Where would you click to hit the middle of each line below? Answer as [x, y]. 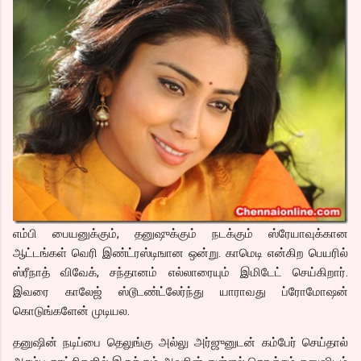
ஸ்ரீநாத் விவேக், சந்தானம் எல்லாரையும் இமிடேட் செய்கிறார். [180, 272]
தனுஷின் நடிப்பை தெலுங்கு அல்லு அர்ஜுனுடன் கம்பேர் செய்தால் [180, 342]
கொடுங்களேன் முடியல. [71, 311]
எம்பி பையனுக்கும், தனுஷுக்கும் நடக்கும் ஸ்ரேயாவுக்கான [180, 233]
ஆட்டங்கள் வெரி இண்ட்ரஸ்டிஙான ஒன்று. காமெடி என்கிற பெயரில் [180, 253]
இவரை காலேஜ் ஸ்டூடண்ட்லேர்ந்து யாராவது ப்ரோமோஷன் [180, 291]
